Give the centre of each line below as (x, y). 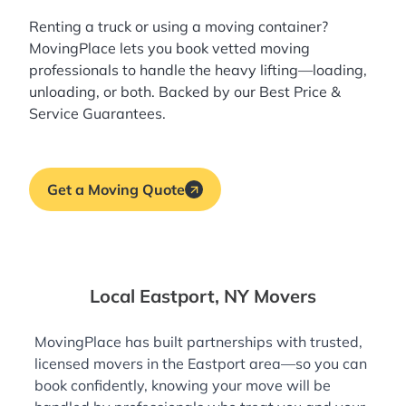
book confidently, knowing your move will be (183, 386)
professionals (74, 70)
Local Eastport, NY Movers (203, 296)
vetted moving (261, 48)
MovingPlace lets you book (121, 48)
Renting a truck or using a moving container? (179, 27)
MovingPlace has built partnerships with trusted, (198, 342)
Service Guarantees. (97, 114)
